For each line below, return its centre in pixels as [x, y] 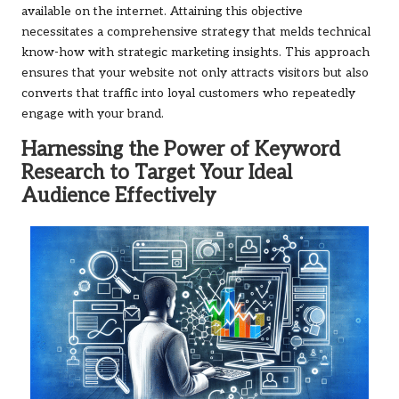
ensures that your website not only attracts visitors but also [195, 73]
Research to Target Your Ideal [157, 173]
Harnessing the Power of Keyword [181, 150]
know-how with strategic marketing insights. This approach [195, 52]
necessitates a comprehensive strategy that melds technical [196, 32]
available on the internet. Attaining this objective [162, 11]
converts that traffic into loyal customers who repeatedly [188, 93]
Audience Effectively [118, 196]
